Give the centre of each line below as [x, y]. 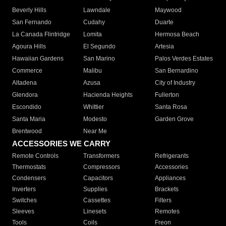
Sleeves [23, 212]
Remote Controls [35, 156]
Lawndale [97, 10]
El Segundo [100, 47]
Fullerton [167, 95]
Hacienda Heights [108, 95]
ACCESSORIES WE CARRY [61, 144]
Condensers [29, 178]
